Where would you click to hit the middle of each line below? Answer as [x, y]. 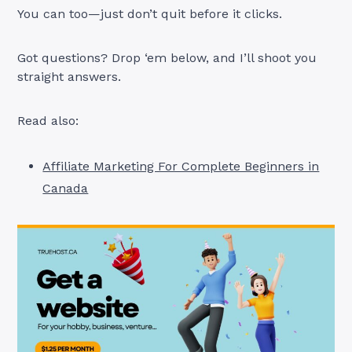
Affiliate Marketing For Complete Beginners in [181, 166]
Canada [66, 188]
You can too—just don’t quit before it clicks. [150, 13]
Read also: [48, 120]
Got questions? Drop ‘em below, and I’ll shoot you [167, 57]
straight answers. [70, 76]
